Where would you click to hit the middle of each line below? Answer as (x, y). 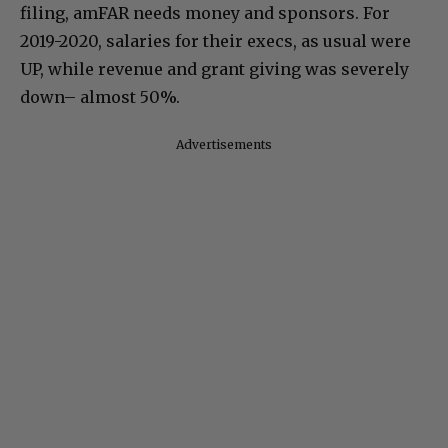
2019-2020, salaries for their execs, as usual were (215, 41)
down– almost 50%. (100, 97)
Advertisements (224, 145)
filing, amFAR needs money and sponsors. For (205, 13)
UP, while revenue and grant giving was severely (214, 69)
